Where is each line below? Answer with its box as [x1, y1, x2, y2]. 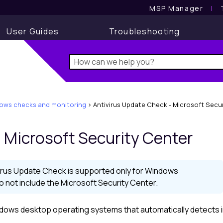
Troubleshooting [109, 26, 180, 37]
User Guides [6, 26, 59, 37]
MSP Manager [149, 3, 204, 13]
